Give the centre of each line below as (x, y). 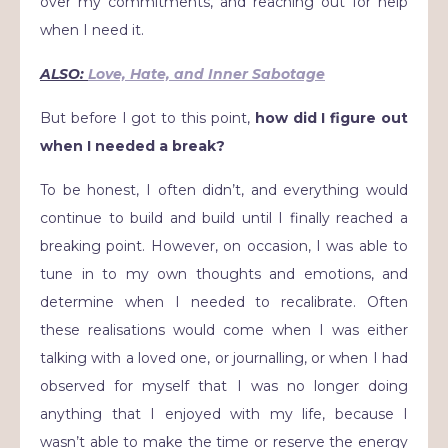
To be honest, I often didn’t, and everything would (224, 190)
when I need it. (92, 30)
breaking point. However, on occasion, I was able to (224, 246)
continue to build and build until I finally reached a (224, 218)
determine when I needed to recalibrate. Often (224, 302)
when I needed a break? (132, 146)
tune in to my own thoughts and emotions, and (224, 274)
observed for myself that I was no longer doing (224, 386)
